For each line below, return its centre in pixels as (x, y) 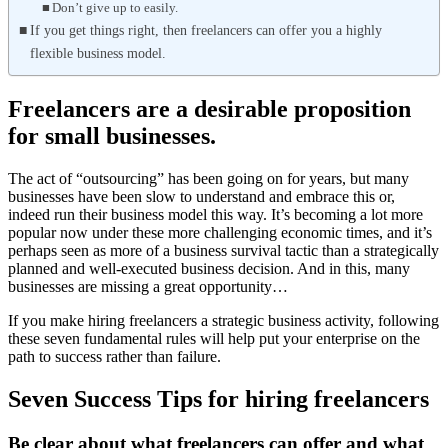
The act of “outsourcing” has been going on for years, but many (208, 178)
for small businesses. (112, 135)
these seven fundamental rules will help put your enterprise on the (214, 338)
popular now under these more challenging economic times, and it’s (220, 232)
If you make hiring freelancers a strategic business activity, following (223, 320)
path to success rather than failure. (114, 356)
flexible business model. (97, 52)
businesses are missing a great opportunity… (148, 286)
